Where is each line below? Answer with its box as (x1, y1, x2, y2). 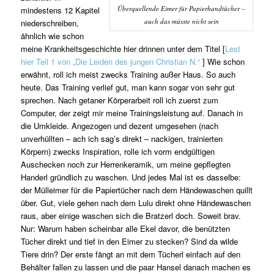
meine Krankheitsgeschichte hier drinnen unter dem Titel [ (20, 43, 225, 55)
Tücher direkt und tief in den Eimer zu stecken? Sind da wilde (20, 235, 238, 248)
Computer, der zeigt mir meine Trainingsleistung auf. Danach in (20, 107, 243, 119)
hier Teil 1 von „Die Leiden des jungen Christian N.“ (20, 56, 200, 68)
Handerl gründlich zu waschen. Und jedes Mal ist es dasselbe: (20, 171, 241, 183)
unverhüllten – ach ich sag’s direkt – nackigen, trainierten (20, 133, 223, 145)
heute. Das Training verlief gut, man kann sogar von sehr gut (20, 81, 235, 94)
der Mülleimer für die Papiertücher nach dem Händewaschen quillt (20, 184, 253, 196)
